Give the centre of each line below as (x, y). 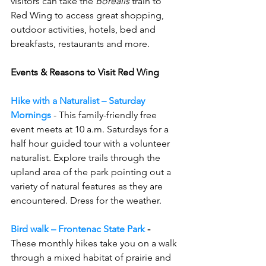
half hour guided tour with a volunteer (91, 143)
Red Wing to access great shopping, (88, 15)
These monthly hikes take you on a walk (95, 243)
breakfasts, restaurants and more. (80, 44)
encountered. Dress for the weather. (86, 200)
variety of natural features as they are (88, 186)
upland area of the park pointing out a (92, 172)
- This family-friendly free (106, 115)
